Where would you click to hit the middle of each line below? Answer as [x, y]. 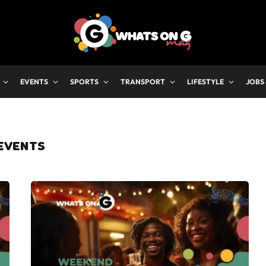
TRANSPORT [143, 82]
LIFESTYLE [205, 82]
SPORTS [84, 82]
